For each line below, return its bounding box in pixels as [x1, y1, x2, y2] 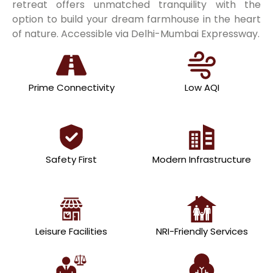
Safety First [46, 152, 97, 166]
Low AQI [184, 80, 219, 94]
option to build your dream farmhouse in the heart [12, 12, 261, 26]
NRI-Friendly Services [155, 224, 248, 238]
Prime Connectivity [28, 80, 115, 94]
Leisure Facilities [35, 224, 107, 238]
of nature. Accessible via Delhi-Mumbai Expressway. [12, 26, 260, 41]
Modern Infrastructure [152, 152, 251, 166]
